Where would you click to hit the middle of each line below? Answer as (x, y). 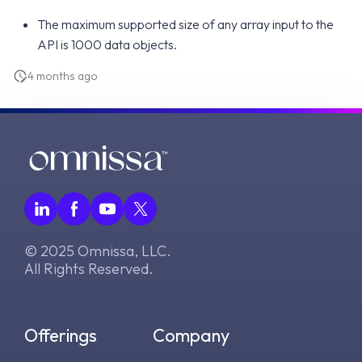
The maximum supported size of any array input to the (185, 24)
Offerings (61, 335)
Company (191, 335)
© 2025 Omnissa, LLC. (98, 250)
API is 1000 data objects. (107, 44)
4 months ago (63, 76)
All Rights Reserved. (89, 268)
